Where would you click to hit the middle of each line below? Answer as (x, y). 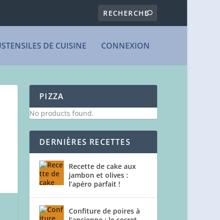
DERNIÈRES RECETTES (85, 142)
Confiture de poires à (105, 211)
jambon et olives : (99, 175)
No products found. (62, 113)
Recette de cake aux (103, 166)
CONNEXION (126, 45)
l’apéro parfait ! (95, 184)
